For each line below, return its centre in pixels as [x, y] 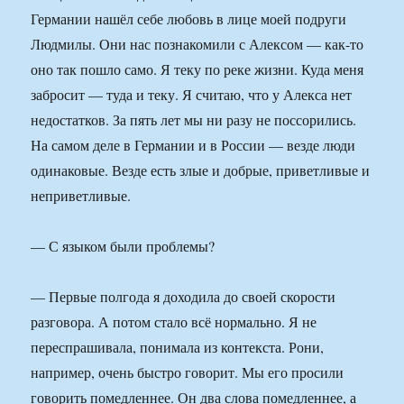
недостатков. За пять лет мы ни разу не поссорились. [194, 120]
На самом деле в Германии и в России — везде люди [193, 145]
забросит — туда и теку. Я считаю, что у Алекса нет [192, 95]
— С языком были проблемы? [123, 246]
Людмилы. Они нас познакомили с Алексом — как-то [197, 44]
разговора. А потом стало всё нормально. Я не [174, 322]
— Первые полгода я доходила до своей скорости [184, 297]
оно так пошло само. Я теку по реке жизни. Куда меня [197, 69]
